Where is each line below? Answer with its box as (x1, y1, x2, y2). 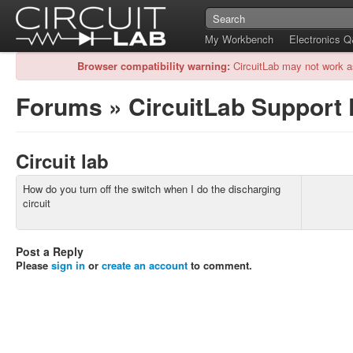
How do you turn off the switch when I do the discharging (23, 181, 281, 196)
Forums (16, 89, 102, 123)
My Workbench (205, 32, 273, 46)
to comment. (188, 258, 252, 273)
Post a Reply (16, 243, 84, 259)
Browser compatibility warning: (77, 58, 230, 73)
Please (16, 258, 51, 273)
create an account (102, 258, 188, 273)
